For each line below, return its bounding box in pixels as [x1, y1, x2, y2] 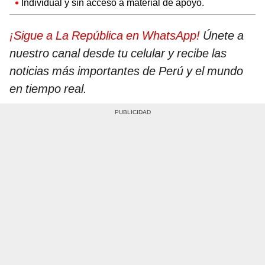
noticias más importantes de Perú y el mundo [9, 63, 243, 78]
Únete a [200, 28, 244, 43]
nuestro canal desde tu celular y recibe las [9, 46, 227, 60]
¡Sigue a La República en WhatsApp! [9, 28, 200, 43]
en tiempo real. [9, 81, 87, 96]
